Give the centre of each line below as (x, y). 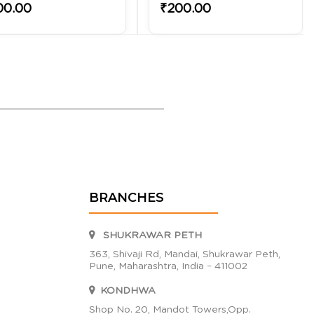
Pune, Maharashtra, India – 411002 (168, 266)
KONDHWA (127, 291)
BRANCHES (127, 197)
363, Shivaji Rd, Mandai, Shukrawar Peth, (185, 254)
